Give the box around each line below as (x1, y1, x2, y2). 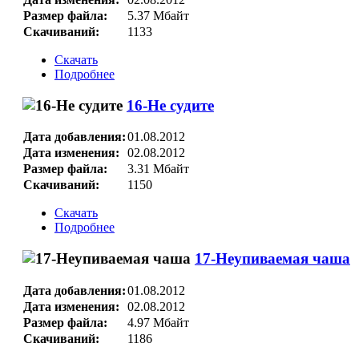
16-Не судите (126, 96, 214, 114)
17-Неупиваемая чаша (194, 250, 350, 267)
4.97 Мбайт (127, 315, 189, 329)
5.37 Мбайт (127, 8, 189, 22)
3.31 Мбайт (127, 162, 189, 176)
